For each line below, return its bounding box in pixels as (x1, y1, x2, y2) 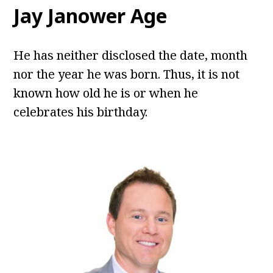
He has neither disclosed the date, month (13, 47, 248, 64)
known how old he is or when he (13, 85, 199, 102)
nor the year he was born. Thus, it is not (13, 66, 240, 83)
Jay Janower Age (13, 2, 168, 29)
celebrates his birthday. (13, 104, 148, 121)
